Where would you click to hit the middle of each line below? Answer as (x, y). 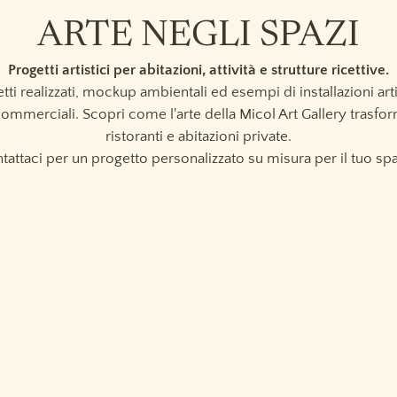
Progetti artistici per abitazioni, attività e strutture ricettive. (198, 70)
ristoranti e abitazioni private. (198, 136)
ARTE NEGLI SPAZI (198, 37)
